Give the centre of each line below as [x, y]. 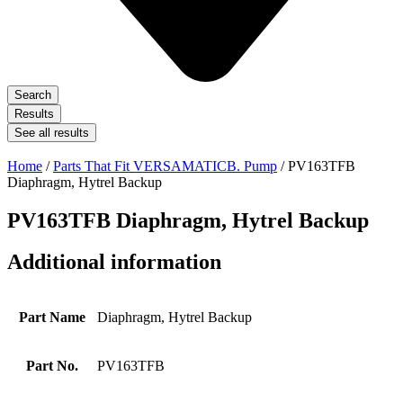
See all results [52, 132]
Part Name [52, 318]
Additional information [114, 262]
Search [33, 94]
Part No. [52, 366]
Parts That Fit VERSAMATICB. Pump [165, 166]
